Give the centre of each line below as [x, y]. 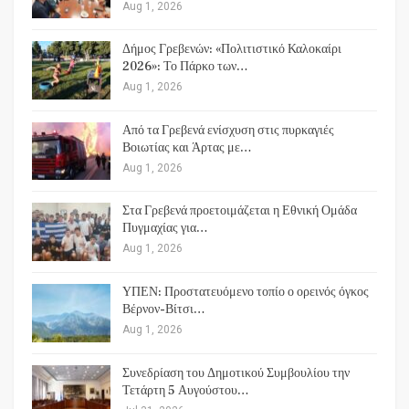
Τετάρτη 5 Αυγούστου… [186, 390]
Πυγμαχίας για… [165, 229]
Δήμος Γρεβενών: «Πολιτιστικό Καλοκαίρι [232, 50]
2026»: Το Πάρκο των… [185, 67]
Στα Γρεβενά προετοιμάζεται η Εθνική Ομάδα [240, 211]
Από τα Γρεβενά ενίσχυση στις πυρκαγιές [228, 130]
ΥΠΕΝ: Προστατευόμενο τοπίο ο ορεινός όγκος [246, 293]
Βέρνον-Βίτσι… [164, 310]
